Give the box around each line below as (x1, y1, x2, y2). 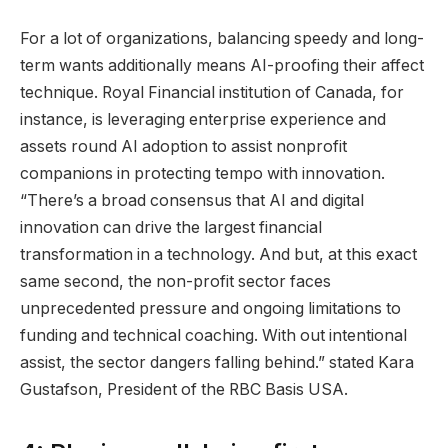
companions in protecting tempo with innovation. (20, 164, 385, 184)
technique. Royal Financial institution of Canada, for (20, 83, 404, 103)
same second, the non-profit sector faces (20, 272, 331, 292)
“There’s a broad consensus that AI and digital (20, 191, 364, 211)
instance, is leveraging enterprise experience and (20, 110, 386, 130)
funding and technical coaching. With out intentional (20, 326, 407, 346)
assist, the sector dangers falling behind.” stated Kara (20, 353, 414, 373)
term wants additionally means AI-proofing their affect (20, 56, 424, 76)
